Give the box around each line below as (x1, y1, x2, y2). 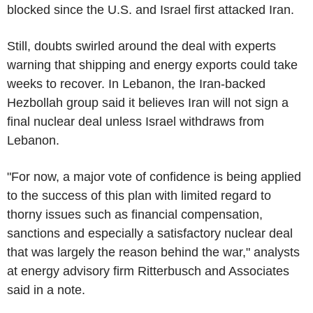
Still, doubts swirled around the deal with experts (7, 38, 276, 53)
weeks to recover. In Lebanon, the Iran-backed (7, 76, 265, 91)
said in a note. (7, 282, 85, 297)
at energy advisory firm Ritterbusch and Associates (7, 263, 289, 278)
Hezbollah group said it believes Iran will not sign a (7, 95, 289, 110)
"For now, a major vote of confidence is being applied (7, 169, 301, 184)
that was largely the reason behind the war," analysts (7, 245, 300, 259)
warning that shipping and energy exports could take (7, 57, 298, 72)
